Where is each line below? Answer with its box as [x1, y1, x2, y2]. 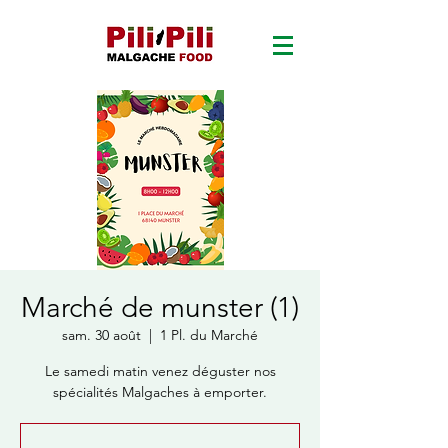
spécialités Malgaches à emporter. [53, 383, 267, 401]
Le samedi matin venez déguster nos [44, 362, 276, 380]
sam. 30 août [62, 326, 141, 344]
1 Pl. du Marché [160, 326, 258, 344]
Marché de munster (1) [21, 291, 299, 324]
